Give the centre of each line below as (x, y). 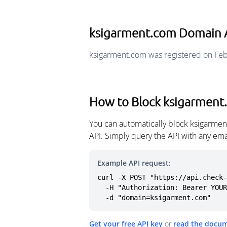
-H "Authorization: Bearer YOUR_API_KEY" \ (101, 187)
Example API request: (134, 163)
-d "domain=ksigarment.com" (158, 198)
